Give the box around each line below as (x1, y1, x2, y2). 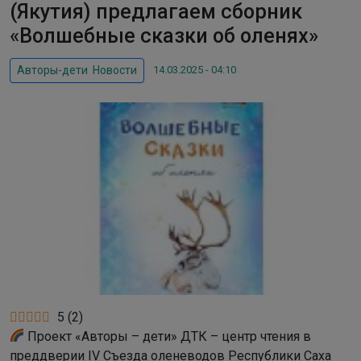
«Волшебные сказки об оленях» (10, 24, 318, 48)
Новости (93, 64, 137, 77)
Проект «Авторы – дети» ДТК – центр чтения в (24, 328, 312, 344)
